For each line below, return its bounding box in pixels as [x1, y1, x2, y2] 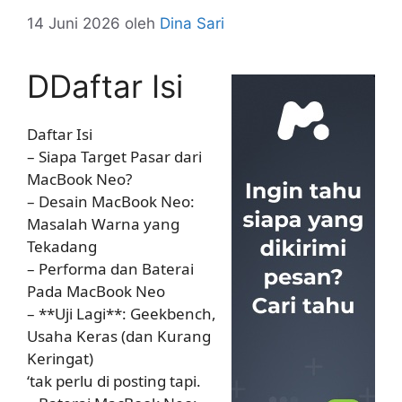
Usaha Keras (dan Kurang [27, 325, 211, 346]
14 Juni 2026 [27, 13, 120, 32]
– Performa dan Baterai [27, 258, 194, 279]
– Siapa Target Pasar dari [27, 145, 202, 167]
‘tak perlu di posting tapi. [27, 370, 201, 391]
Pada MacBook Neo [27, 280, 165, 301]
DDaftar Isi [27, 66, 183, 105]
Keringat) [27, 347, 93, 369]
